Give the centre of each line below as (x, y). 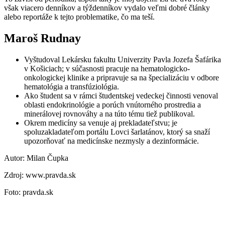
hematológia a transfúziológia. (72, 86)
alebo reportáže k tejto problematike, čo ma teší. (79, 17)
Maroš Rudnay (42, 38)
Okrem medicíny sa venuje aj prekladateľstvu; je (101, 123)
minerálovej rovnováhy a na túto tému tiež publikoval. (109, 114)
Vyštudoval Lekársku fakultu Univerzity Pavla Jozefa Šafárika (123, 59)
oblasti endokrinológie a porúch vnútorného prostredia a (113, 104)
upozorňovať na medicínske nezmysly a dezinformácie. (111, 141)
